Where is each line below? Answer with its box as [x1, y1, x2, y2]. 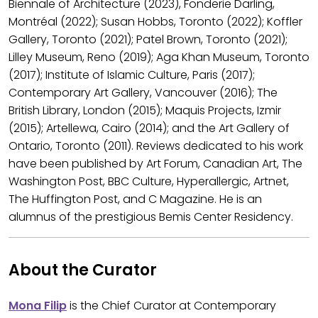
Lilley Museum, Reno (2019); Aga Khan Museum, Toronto [9, 49, 309, 65]
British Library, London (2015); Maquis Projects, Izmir [9, 102, 281, 119]
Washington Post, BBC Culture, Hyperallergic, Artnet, [9, 173, 289, 190]
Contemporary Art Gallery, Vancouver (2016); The [9, 84, 278, 101]
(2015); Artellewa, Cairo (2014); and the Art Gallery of [9, 120, 290, 136]
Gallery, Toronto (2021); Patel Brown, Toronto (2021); [9, 31, 287, 48]
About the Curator [9, 259, 157, 281]
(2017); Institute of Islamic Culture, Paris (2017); [9, 67, 255, 83]
